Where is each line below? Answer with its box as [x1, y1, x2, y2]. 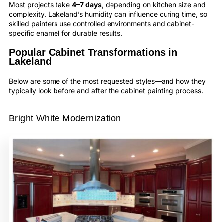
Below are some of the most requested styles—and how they [9, 76, 206, 85]
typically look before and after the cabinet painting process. [9, 86, 203, 95]
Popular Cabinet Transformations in [9, 46, 177, 57]
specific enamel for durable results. [9, 28, 122, 37]
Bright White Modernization [9, 113, 121, 124]
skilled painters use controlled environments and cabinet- [9, 19, 194, 28]
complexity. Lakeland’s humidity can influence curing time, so [9, 9, 207, 18]
